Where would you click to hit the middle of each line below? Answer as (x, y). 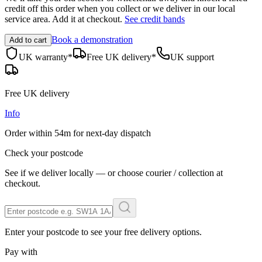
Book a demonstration (92, 39)
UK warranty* (46, 57)
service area (26, 19)
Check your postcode (44, 153)
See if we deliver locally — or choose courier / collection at (114, 173)
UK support (192, 57)
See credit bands (155, 19)
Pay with (21, 251)
